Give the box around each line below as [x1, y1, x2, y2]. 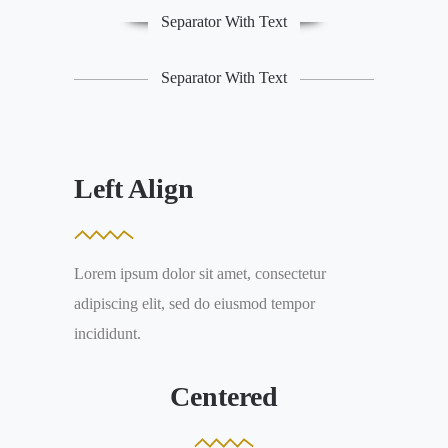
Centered [170, 381, 278, 412]
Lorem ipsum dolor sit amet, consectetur [74, 265, 326, 282]
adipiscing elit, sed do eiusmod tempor [74, 295, 315, 312]
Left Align [74, 173, 194, 204]
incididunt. [74, 325, 141, 342]
